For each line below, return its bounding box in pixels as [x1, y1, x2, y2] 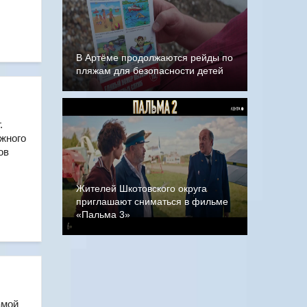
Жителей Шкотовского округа [76, 183, 207, 194]
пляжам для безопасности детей [76, 65, 223, 76]
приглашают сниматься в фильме [76, 196, 228, 207]
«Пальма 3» [76, 209, 130, 220]
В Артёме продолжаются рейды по [76, 52, 233, 63]
